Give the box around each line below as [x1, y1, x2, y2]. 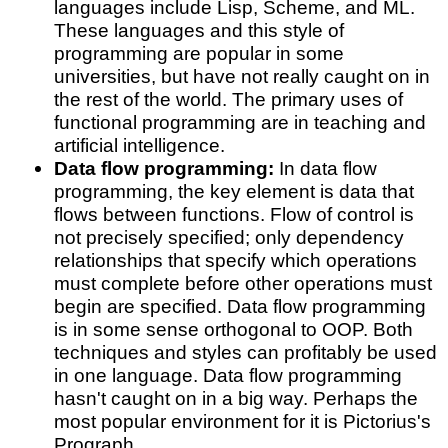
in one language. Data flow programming [53, 364, 402, 387]
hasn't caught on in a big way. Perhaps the [53, 387, 418, 410]
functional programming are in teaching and [53, 111, 426, 134]
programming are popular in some [53, 42, 344, 65]
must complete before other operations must [53, 272, 432, 295]
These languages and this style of [53, 19, 344, 42]
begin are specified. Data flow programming [53, 295, 426, 318]
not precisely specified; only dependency [53, 226, 404, 249]
